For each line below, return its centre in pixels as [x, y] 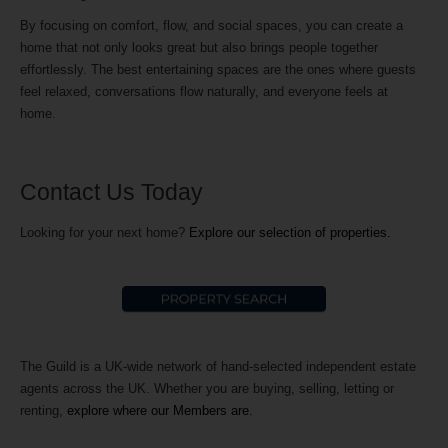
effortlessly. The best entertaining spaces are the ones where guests [218, 69]
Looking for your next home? [104, 233]
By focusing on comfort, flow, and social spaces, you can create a [211, 25]
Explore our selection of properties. [290, 233]
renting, [43, 411]
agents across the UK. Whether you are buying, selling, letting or [207, 389]
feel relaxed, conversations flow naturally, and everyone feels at [204, 91]
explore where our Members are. [160, 411]
